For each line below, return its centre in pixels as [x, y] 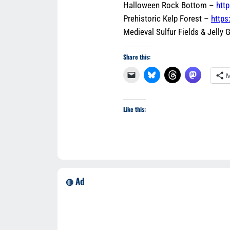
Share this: [137, 56]
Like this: [135, 109]
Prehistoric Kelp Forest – [167, 18]
